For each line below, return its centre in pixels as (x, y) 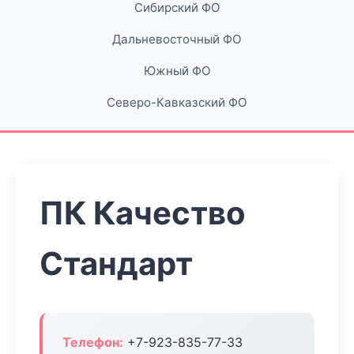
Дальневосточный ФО (177, 39)
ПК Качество (143, 213)
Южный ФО (177, 71)
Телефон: (93, 342)
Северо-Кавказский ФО (177, 102)
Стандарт (116, 264)
